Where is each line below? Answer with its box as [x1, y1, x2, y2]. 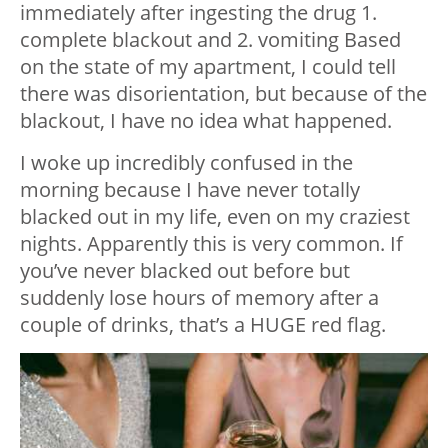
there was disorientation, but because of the [20, 79, 427, 107]
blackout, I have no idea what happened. [20, 106, 392, 134]
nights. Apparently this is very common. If [20, 229, 403, 257]
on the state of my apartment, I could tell [20, 52, 396, 80]
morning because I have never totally [20, 175, 360, 203]
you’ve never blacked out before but [20, 256, 350, 284]
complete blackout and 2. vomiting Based [20, 25, 401, 53]
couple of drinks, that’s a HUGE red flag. [20, 310, 386, 338]
